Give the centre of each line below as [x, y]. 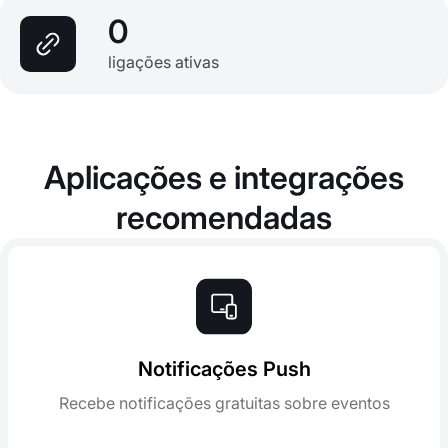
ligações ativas [163, 62]
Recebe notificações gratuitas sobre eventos [224, 402]
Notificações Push [224, 368]
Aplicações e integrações [224, 177]
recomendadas [224, 217]
